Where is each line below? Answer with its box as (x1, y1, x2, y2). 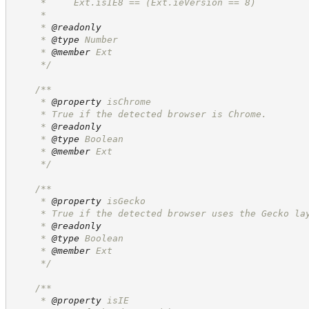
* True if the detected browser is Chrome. (12, 108, 267, 119)
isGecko (101, 195, 146, 206)
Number (79, 34, 118, 45)
